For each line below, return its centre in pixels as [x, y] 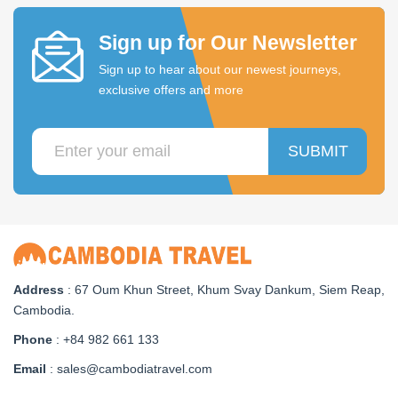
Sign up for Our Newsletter [227, 43]
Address [39, 289]
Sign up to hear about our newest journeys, [219, 70]
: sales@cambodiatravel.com [129, 368]
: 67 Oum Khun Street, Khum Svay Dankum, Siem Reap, [224, 289]
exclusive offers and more [171, 90]
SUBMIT [318, 151]
